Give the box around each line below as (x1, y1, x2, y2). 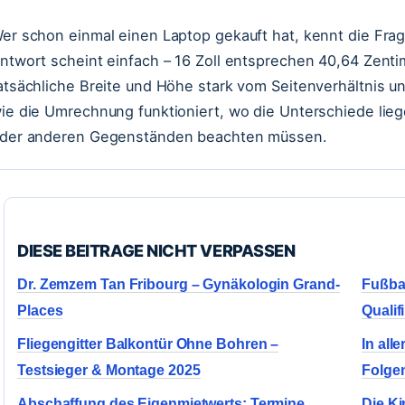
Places (17, 303, 63, 318)
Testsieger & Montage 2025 (17, 363, 201, 378)
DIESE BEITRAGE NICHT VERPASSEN (17, 240, 296, 260)
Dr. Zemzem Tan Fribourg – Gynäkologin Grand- (17, 277, 340, 292)
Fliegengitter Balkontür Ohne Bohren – (17, 336, 279, 352)
